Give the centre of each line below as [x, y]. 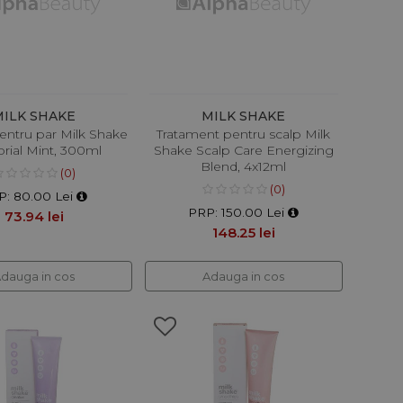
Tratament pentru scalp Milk [244, 134]
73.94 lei [34, 216]
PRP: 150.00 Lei [238, 212]
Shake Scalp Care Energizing [243, 150]
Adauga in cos [244, 276]
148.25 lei [243, 232]
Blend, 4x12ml [244, 166]
